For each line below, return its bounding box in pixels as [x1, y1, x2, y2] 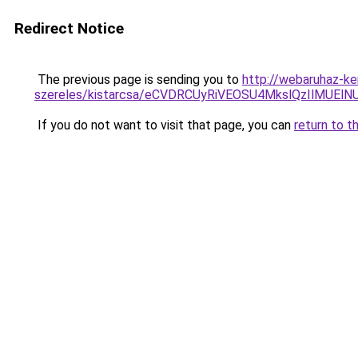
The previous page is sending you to [34, 72, 242, 87]
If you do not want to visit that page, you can [34, 117, 294, 133]
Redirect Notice [14, 19, 124, 38]
